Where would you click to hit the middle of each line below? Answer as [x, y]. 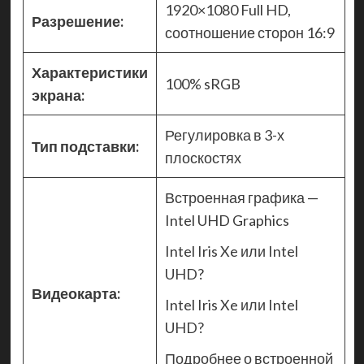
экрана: [58, 95]
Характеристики [89, 73]
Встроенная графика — [241, 198]
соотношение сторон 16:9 [249, 33]
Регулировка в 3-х [224, 135]
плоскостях [203, 158]
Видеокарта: [76, 294]
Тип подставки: [85, 147]
